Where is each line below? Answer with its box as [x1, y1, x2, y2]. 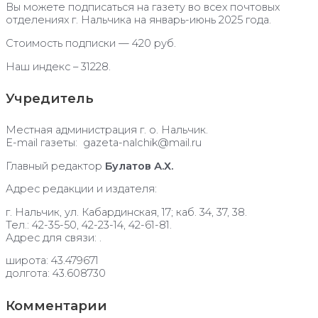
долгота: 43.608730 [6, 267, 106, 280]
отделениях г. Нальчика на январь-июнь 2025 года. [6, 13, 271, 27]
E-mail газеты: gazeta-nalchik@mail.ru [6, 136, 202, 150]
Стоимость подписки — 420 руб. [6, 36, 176, 50]
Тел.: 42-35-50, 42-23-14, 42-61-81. [6, 218, 172, 231]
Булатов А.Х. [105, 159, 173, 172]
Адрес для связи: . [6, 231, 102, 244]
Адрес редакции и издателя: [6, 182, 157, 196]
